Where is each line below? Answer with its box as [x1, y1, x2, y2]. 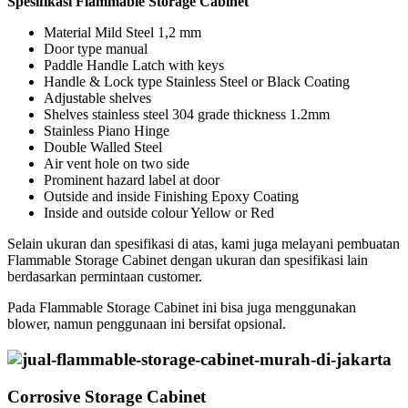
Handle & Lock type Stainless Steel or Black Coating [44, 74, 350, 90]
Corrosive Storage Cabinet [7, 386, 206, 406]
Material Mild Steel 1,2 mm [44, 25, 201, 41]
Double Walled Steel [44, 139, 162, 156]
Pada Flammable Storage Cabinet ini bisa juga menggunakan [7, 300, 356, 316]
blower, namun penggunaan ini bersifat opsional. [7, 316, 286, 332]
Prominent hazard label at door [44, 172, 219, 189]
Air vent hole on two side [44, 156, 189, 172]
